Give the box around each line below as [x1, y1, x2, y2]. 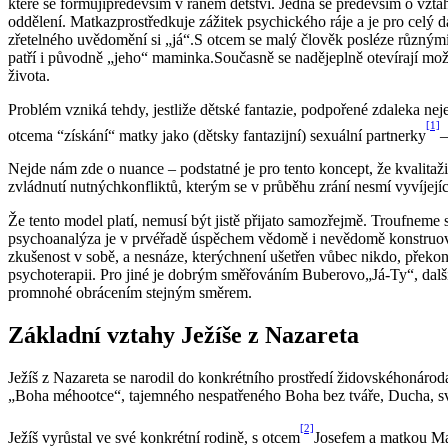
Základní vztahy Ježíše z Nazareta [8, 322, 359, 349]
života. [8, 66, 50, 84]
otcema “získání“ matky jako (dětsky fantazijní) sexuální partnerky [8, 126, 426, 144]
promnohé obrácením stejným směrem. [8, 284, 252, 302]
